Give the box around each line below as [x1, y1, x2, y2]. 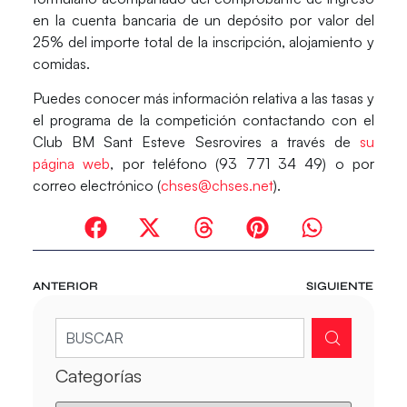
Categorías [55, 363, 142, 387]
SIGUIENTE [306, 278, 374, 293]
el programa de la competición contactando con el [32, 111, 375, 130]
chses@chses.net [160, 176, 273, 195]
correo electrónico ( [32, 176, 161, 195]
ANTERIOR [32, 278, 98, 293]
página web [32, 154, 111, 174]
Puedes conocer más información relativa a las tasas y [32, 89, 375, 108]
